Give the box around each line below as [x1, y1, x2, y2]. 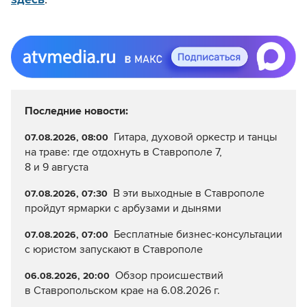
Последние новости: [25, 103, 128, 118]
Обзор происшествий [114, 268, 223, 282]
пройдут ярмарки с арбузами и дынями [25, 201, 221, 215]
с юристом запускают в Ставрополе [25, 242, 203, 256]
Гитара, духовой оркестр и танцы [113, 130, 277, 144]
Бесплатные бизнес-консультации [113, 227, 282, 241]
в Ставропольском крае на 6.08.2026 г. [25, 283, 220, 297]
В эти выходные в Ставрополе [112, 186, 265, 200]
